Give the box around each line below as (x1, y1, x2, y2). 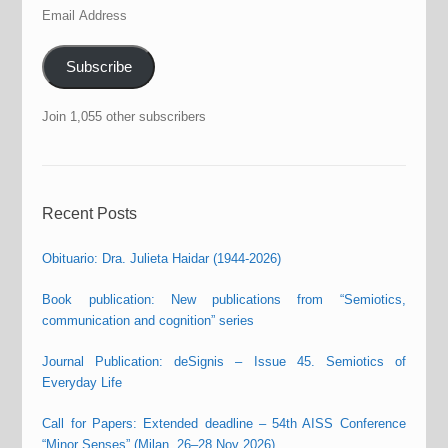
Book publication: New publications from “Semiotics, (42, 291, 406, 307)
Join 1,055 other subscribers (42, 108, 207, 124)
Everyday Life (42, 374, 123, 390)
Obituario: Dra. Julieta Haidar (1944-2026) (42, 250, 282, 266)
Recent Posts (42, 204, 138, 222)
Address (41, 27, 90, 42)
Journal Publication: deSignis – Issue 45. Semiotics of (42, 353, 406, 369)
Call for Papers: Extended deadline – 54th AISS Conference (42, 415, 406, 431)
